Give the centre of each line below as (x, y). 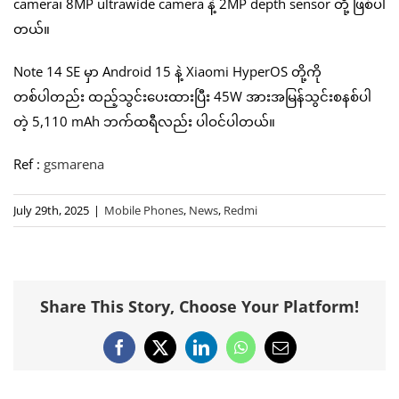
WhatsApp (273, 354)
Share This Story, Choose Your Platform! (199, 307)
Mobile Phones (144, 210)
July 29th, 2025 (51, 210)
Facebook (149, 354)
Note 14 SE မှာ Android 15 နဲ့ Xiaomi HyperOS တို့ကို (167, 71)
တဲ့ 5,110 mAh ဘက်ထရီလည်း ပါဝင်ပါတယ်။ (144, 121)
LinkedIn (229, 354)
